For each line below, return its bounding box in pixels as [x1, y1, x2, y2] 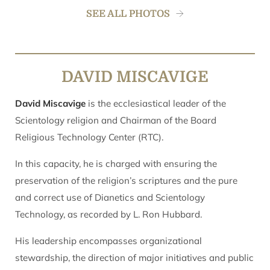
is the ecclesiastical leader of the [86, 98, 226, 109]
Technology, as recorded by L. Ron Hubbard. [15, 209, 202, 220]
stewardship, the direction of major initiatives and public [15, 252, 254, 263]
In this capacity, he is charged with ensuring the [15, 158, 217, 169]
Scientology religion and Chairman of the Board [15, 115, 216, 126]
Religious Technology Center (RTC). [15, 131, 163, 143]
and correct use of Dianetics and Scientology [15, 192, 205, 203]
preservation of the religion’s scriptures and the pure [15, 175, 237, 186]
